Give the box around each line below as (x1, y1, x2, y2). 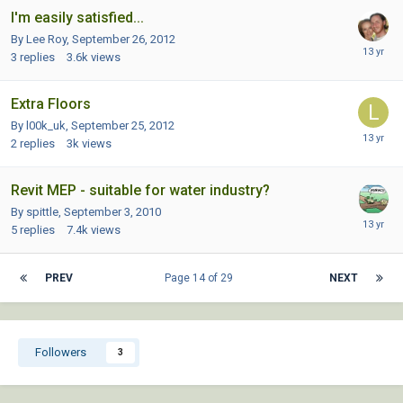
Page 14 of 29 (164, 272, 238, 285)
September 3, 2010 (64, 205, 161, 219)
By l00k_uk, (11, 119, 71, 133)
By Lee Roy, (11, 32, 72, 47)
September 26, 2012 (72, 32, 175, 47)
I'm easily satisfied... (11, 9, 144, 27)
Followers (35, 345, 86, 360)
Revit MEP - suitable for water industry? (11, 182, 270, 200)
